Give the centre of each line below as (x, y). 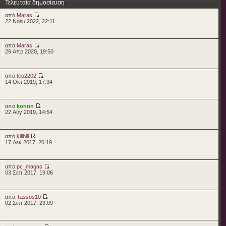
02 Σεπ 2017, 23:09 (29, 203)
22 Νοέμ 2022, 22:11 (30, 21)
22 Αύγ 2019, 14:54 (29, 112)
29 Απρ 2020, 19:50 (29, 51)
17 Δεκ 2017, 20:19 (28, 142)
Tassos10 (29, 196)
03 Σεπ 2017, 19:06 (29, 172)
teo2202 (26, 75)
